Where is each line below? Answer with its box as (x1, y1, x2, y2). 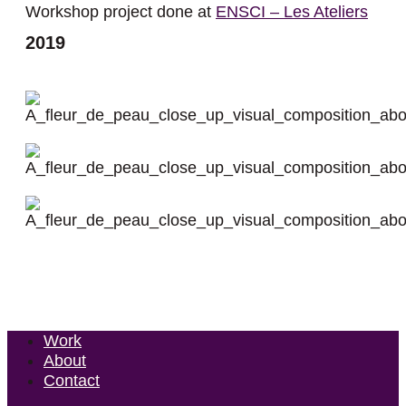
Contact (43, 372, 100, 391)
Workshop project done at (25, 3, 216, 21)
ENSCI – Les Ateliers (216, 3, 368, 21)
